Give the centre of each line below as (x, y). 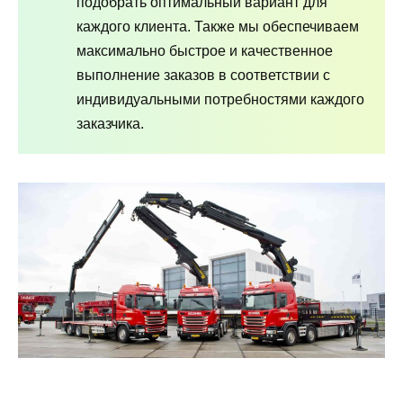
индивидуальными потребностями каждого (220, 99)
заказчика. (110, 123)
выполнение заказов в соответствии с (203, 75)
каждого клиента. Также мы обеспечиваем (218, 26)
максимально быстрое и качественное (205, 50)
